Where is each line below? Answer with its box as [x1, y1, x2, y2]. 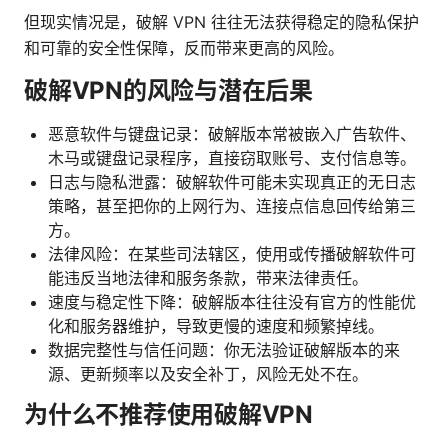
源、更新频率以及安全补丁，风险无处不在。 [48, 364, 368, 385]
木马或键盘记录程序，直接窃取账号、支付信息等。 [48, 148, 416, 169]
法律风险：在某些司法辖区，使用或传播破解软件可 [48, 244, 416, 265]
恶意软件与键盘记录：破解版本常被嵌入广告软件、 [48, 124, 416, 145]
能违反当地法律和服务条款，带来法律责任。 [48, 268, 368, 289]
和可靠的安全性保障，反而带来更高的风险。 [24, 38, 344, 59]
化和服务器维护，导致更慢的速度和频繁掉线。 [48, 316, 384, 337]
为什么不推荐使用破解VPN [24, 400, 313, 430]
